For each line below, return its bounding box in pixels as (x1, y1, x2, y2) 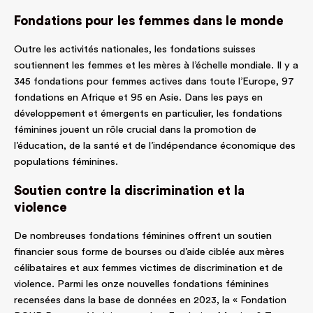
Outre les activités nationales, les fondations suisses (14, 44, 256, 55)
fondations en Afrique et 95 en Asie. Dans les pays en (14, 92, 263, 103)
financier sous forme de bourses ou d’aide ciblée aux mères (14, 247, 284, 258)
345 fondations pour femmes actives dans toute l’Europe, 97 (14, 76, 294, 87)
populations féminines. (14, 156, 118, 168)
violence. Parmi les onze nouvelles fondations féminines (14, 279, 269, 290)
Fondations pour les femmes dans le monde (14, 15, 284, 29)
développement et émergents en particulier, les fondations (14, 108, 282, 119)
